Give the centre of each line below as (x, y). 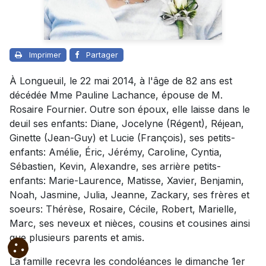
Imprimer (45, 55)
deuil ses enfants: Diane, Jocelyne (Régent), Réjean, (127, 124)
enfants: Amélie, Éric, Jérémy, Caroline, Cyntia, (116, 152)
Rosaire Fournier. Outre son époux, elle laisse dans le (130, 110)
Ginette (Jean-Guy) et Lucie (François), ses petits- (122, 138)
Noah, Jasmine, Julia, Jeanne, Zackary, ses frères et (129, 195)
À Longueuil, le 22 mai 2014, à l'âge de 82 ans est (121, 81)
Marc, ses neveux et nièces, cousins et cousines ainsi (130, 224)
